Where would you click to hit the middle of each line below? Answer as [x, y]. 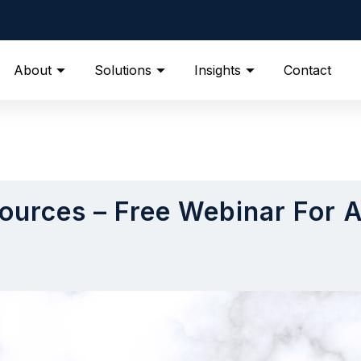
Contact [308, 70]
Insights [218, 70]
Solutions [123, 70]
